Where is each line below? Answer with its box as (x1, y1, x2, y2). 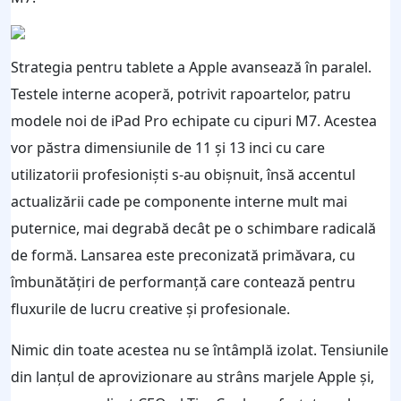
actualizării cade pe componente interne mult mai (11, 191, 347, 211)
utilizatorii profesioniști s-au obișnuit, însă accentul (11, 164, 355, 184)
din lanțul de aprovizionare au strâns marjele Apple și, (11, 366, 374, 387)
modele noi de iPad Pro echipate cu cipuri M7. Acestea (11, 110, 377, 131)
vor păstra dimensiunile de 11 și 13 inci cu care (11, 137, 325, 158)
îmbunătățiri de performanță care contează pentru (11, 271, 355, 292)
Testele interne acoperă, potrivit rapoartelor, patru (11, 83, 351, 104)
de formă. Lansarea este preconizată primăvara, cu (11, 244, 355, 265)
